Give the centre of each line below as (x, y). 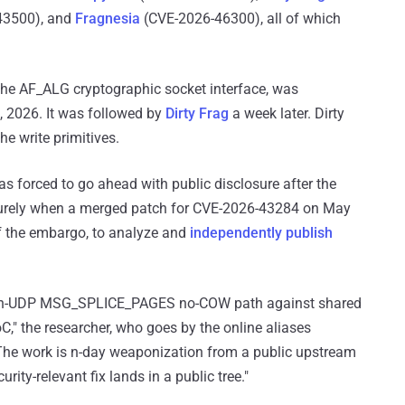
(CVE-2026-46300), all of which (240, 19)
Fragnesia (108, 19)
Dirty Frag (197, 114)
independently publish (261, 233)
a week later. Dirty (287, 114)
